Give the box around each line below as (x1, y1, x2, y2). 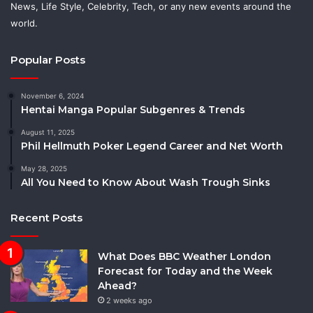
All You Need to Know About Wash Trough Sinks (21, 176, 270, 189)
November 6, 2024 (21, 92, 84, 101)
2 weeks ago (106, 296, 152, 306)
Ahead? (98, 279, 137, 293)
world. (10, 17, 38, 29)
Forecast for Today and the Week (98, 265, 272, 278)
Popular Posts (10, 53, 85, 67)
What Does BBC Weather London (98, 250, 271, 263)
